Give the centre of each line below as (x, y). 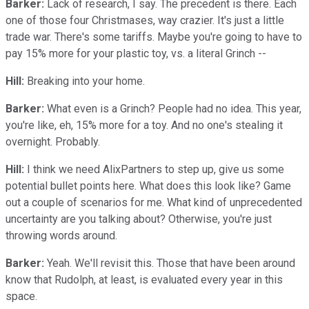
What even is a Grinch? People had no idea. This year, (173, 108)
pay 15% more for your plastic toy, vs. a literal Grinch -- (136, 53)
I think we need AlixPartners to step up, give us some (154, 169)
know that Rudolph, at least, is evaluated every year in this (144, 279)
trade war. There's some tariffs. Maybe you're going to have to (154, 37)
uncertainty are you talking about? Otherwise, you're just (139, 219)
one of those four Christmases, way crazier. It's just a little (145, 20)
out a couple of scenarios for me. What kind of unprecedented (154, 202)
